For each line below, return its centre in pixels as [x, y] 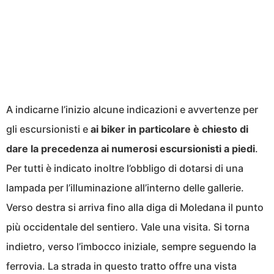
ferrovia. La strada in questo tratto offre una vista [121, 266]
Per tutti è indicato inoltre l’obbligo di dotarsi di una [125, 168]
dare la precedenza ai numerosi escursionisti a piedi [131, 148]
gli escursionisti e [48, 129]
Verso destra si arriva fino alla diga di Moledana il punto [135, 207]
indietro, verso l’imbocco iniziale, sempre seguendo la [131, 246]
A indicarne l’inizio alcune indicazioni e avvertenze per [132, 109]
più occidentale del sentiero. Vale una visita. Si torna [128, 227]
